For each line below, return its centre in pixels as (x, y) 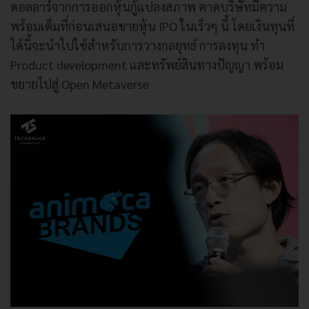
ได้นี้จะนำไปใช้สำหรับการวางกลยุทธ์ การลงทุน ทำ (138, 45)
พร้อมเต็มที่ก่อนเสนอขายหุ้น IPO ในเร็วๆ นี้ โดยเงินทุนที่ (152, 26)
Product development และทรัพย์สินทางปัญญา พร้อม (147, 64)
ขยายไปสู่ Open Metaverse (80, 84)
